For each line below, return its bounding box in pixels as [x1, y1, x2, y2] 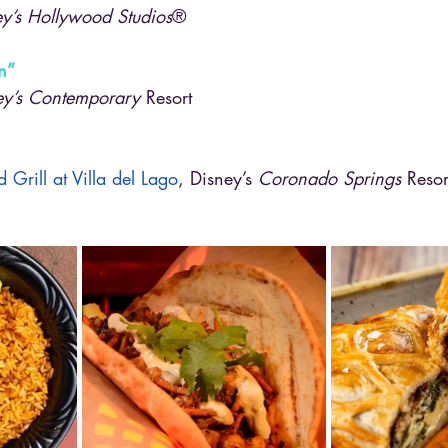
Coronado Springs [258, 165, 401, 190]
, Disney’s [178, 165, 258, 190]
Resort [140, 84, 192, 109]
